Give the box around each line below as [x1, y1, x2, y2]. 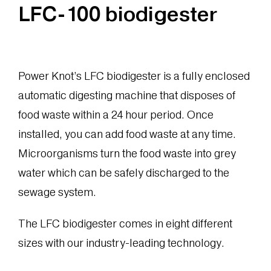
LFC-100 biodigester [18, 2, 217, 27]
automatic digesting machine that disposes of [18, 89, 235, 102]
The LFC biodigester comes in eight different [18, 217, 232, 230]
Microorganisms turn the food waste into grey [18, 147, 236, 160]
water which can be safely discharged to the [18, 166, 229, 179]
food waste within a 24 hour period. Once [18, 108, 214, 121]
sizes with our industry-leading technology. [18, 237, 224, 249]
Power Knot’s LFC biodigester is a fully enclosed [18, 70, 250, 82]
